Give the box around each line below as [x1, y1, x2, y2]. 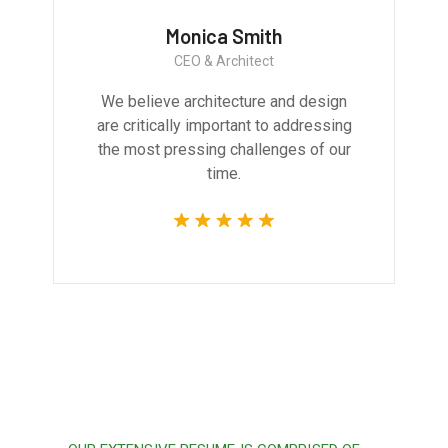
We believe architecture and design [101, 92, 347, 112]
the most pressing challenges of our [97, 140, 351, 160]
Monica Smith [165, 24, 283, 49]
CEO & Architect [174, 53, 274, 70]
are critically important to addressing [96, 116, 352, 136]
